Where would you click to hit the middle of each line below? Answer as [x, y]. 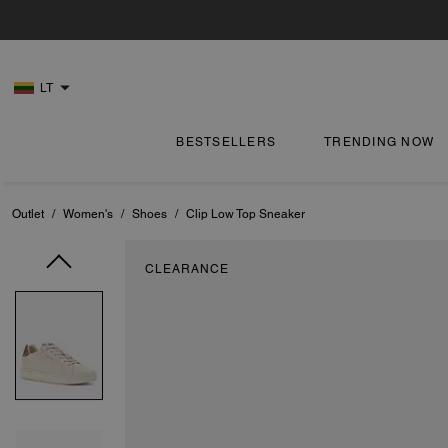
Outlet [28, 214]
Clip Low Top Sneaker [245, 214]
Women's [88, 214]
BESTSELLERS [226, 142]
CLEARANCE [187, 269]
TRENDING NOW [379, 142]
